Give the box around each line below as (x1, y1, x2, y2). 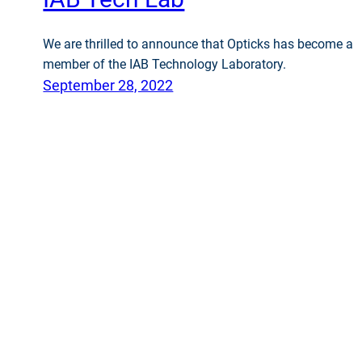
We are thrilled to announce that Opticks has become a (43, 36, 354, 53)
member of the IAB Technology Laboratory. (43, 57, 290, 73)
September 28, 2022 (43, 77, 174, 95)
